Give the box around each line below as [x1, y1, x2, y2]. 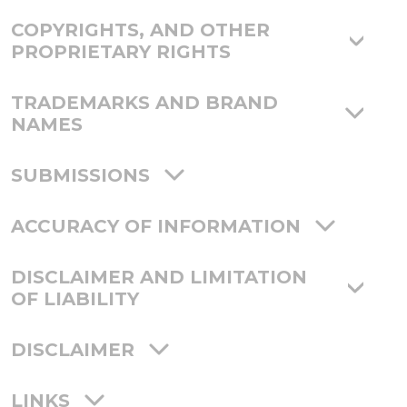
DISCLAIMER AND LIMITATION [11, 266, 307, 289]
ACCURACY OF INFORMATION [11, 215, 301, 238]
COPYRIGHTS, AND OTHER [11, 19, 270, 42]
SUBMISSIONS [11, 164, 150, 187]
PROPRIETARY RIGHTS [11, 41, 231, 64]
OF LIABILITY [11, 288, 139, 311]
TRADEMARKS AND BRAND [11, 92, 278, 114]
